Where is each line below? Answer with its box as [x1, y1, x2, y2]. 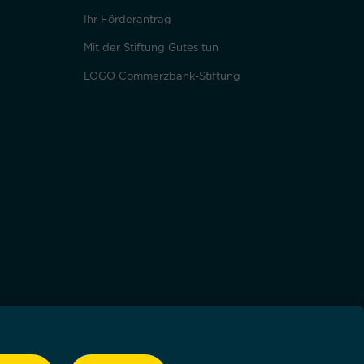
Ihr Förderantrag [84, 12, 171, 24]
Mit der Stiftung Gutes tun [84, 41, 219, 53]
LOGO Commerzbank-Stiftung [84, 69, 240, 81]
